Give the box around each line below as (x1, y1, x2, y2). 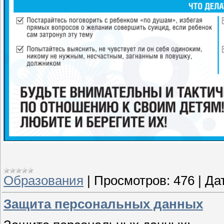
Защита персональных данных (3, 197, 203, 211)
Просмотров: (94, 173, 170, 187)
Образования (3, 173, 83, 187)
